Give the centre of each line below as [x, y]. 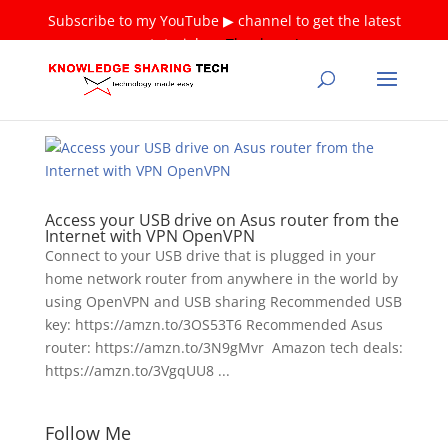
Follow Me [87, 433]
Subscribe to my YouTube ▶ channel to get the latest [224, 20]
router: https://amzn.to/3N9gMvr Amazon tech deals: [223, 347]
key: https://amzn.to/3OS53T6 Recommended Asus [213, 324]
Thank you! [262, 43]
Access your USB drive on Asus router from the [221, 220]
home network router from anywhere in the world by [221, 278]
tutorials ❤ [187, 43]
